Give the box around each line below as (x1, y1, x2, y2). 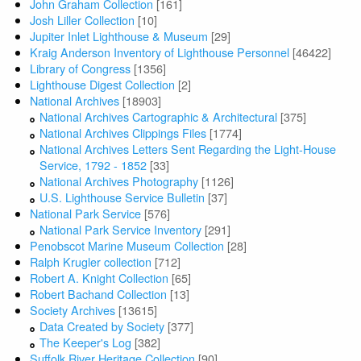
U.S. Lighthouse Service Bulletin (39, 189, 205, 206)
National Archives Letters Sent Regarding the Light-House (39, 140, 337, 158)
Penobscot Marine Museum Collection (30, 237, 225, 255)
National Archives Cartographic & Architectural (39, 108, 278, 126)
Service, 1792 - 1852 (39, 156, 147, 174)
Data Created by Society (39, 317, 165, 335)
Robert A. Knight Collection (30, 269, 169, 287)
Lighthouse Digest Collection (30, 76, 176, 93)
